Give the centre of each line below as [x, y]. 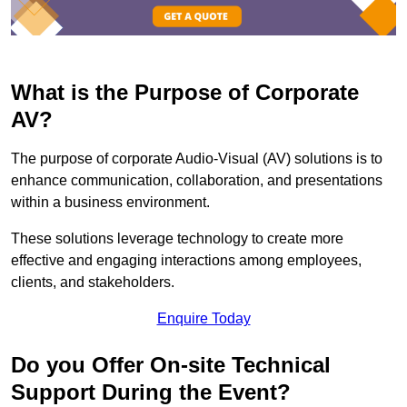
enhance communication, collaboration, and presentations [197, 181]
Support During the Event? [151, 392]
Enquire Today [203, 319]
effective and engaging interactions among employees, [186, 261]
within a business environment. [110, 203]
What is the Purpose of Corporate [185, 93]
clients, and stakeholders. [93, 283]
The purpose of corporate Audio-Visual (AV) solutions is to [197, 159]
